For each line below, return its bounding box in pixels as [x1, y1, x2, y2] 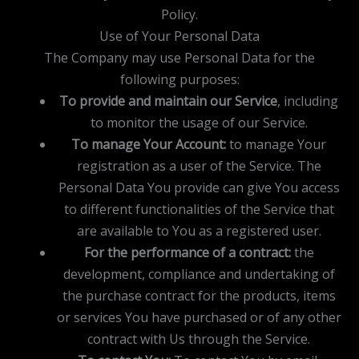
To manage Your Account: [71, 135, 226, 153]
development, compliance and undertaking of [63, 264, 335, 283]
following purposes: [119, 70, 240, 88]
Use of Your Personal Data [99, 26, 260, 45]
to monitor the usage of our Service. [90, 113, 308, 131]
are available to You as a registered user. [76, 221, 321, 240]
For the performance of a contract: [83, 243, 291, 261]
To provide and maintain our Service [59, 91, 277, 110]
